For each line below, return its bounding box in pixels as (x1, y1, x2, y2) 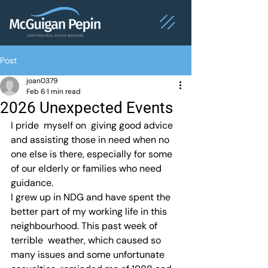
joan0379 (26, 76, 58, 86)
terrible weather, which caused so (11, 234, 163, 246)
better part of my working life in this (11, 205, 169, 218)
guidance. (11, 176, 53, 189)
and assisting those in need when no (11, 133, 172, 146)
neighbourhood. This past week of (11, 220, 160, 232)
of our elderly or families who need (11, 162, 164, 175)
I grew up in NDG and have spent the (11, 191, 173, 203)
